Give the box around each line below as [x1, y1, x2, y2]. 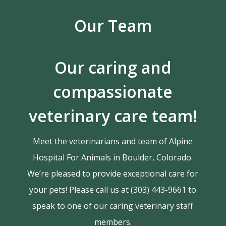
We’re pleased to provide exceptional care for [27, 168, 199, 180]
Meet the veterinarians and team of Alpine [33, 136, 193, 147]
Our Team [74, 15, 152, 37]
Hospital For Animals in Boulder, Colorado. [33, 152, 193, 163]
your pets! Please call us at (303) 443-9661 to [29, 184, 197, 196]
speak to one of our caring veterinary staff [32, 200, 194, 212]
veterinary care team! [28, 105, 197, 127]
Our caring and [54, 56, 172, 79]
